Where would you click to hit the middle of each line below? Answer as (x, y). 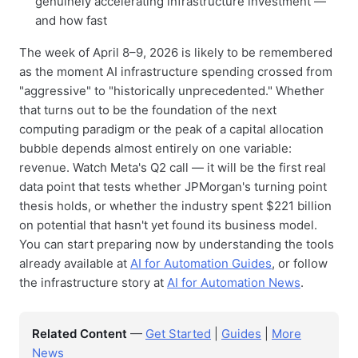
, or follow (300, 263)
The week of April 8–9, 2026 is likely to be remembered (176, 52)
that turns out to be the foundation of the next (148, 110)
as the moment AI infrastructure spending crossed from (176, 72)
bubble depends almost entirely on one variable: (155, 148)
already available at (75, 263)
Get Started (178, 334)
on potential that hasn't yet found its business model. (168, 225)
